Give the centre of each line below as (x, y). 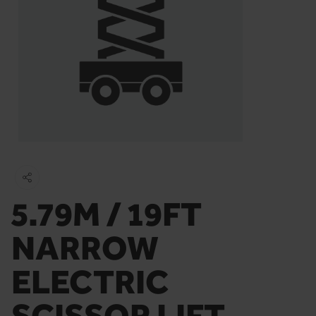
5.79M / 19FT (107, 213)
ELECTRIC (90, 281)
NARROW (85, 247)
